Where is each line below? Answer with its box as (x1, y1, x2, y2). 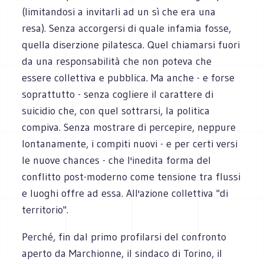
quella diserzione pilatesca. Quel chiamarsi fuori (22, 38, 240, 51)
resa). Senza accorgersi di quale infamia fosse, (22, 21, 232, 35)
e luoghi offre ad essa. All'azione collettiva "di (22, 186, 229, 200)
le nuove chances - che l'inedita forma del (22, 153, 212, 167)
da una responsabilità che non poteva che (22, 54, 212, 68)
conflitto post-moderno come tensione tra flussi (22, 170, 241, 183)
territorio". (22, 203, 69, 216)
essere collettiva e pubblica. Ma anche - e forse (22, 71, 235, 84)
